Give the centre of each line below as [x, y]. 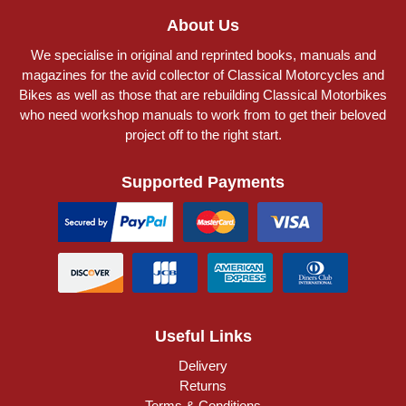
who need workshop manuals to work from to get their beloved [203, 114]
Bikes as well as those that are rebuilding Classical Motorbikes [203, 94]
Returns [203, 385]
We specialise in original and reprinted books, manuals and [203, 54]
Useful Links [203, 336]
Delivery [203, 365]
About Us [203, 25]
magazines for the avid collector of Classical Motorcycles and [203, 74]
